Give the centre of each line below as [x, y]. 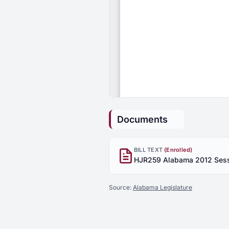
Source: [121, 187]
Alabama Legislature [163, 187]
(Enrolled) [178, 150]
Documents [142, 119]
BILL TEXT [149, 150]
